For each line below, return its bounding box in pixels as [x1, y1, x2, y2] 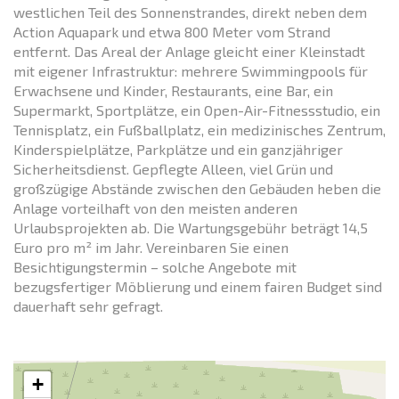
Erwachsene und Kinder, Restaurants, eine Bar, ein [13, 81, 333, 99]
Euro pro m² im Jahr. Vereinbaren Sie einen [13, 238, 289, 256]
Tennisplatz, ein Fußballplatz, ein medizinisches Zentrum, [13, 120, 386, 138]
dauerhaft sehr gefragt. [13, 297, 163, 314]
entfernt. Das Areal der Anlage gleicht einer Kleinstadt [13, 42, 365, 60]
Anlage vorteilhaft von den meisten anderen [13, 199, 297, 216]
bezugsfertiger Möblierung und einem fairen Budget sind [13, 277, 382, 295]
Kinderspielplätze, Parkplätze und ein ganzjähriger [13, 140, 343, 158]
